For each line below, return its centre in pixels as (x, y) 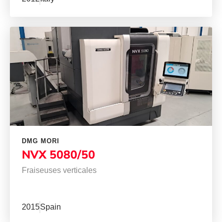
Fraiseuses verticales (59, 170)
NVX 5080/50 (58, 155)
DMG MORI (41, 141)
